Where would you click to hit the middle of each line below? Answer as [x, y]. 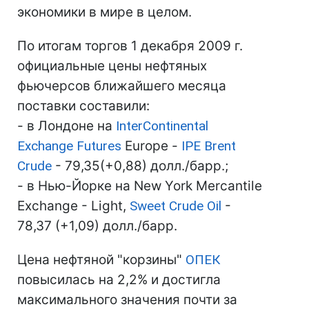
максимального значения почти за [127, 300]
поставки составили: [83, 106]
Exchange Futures [69, 146]
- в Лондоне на [67, 126]
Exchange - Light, [73, 206]
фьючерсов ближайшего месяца [122, 86]
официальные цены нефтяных [112, 66]
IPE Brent [209, 146]
